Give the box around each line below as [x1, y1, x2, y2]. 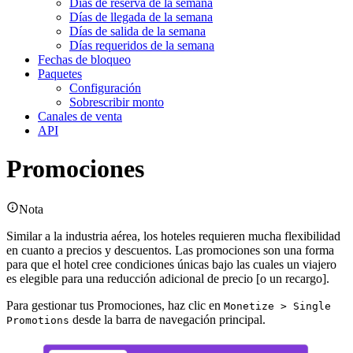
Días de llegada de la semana [69, 9, 213, 24]
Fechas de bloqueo [38, 52, 131, 66]
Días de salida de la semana [69, 24, 206, 38]
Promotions [6, 314, 69, 326]
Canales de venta [38, 109, 122, 123]
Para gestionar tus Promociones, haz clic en [6, 298, 224, 312]
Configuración [69, 80, 141, 95]
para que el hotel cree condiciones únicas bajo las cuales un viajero [6, 257, 336, 271]
